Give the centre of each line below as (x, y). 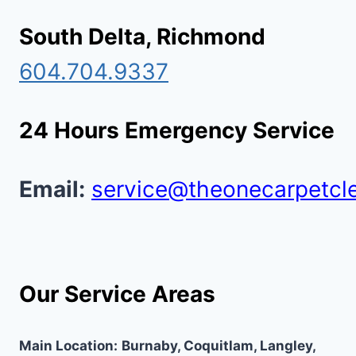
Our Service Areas (117, 294)
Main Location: (68, 346)
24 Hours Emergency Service (177, 131)
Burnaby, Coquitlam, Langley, (219, 346)
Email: (52, 190)
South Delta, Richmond (142, 37)
